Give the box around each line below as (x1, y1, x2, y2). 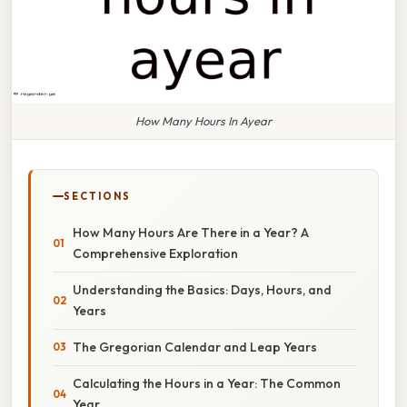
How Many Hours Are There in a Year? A (73, 223, 309, 241)
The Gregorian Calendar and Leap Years (73, 338, 317, 355)
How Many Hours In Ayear (135, 113, 272, 128)
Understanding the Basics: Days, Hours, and (73, 281, 332, 298)
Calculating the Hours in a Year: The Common (73, 374, 341, 392)
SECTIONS (64, 189, 131, 203)
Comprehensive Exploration (73, 244, 238, 262)
